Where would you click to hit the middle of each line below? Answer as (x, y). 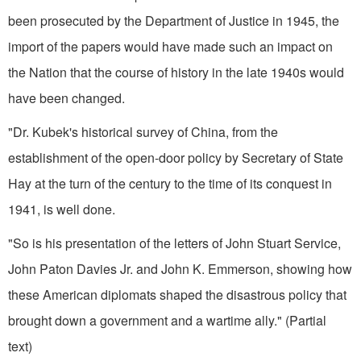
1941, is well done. (62, 209)
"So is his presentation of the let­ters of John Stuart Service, (174, 243)
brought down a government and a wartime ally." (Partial (167, 320)
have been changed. (66, 98)
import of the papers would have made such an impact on (170, 46)
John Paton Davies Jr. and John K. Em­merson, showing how (180, 268)
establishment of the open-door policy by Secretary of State (176, 157)
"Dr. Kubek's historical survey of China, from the (143, 131)
